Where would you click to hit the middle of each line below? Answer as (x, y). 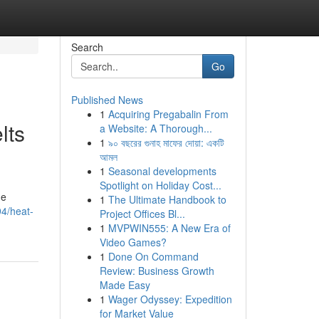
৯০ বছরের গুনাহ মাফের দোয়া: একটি (166, 142)
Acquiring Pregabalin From (168, 114)
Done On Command (153, 256)
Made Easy (125, 285)
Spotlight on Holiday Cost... (160, 185)
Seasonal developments (162, 171)
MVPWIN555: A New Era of (169, 228)
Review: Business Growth (157, 271)
